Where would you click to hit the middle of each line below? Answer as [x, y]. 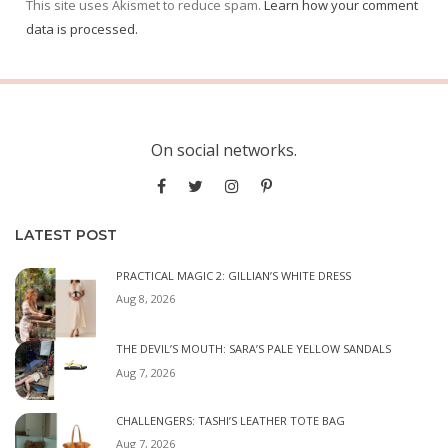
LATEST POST [66, 235]
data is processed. [82, 29]
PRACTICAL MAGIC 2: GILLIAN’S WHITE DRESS [233, 276]
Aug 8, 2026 [145, 299]
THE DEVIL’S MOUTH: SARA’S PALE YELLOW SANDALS [253, 348]
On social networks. [224, 150]
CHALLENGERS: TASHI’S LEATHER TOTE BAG [230, 421]
